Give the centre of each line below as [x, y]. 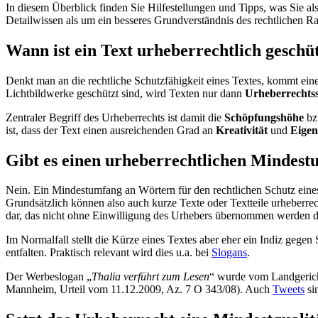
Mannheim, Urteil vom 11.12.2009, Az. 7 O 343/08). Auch [139, 290]
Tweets [289, 290]
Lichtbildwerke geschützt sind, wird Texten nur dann [125, 93]
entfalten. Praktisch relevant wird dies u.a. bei [109, 253]
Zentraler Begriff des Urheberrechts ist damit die [115, 117]
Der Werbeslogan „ [49, 277]
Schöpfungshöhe [264, 117]
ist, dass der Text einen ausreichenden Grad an [111, 130]
